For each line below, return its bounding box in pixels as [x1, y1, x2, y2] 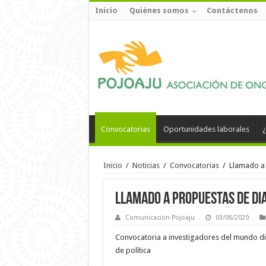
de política [115, 246, 151, 255]
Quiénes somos [129, 6, 189, 15]
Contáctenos [206, 6, 258, 15]
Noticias [132, 161, 160, 170]
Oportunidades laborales [163, 125, 249, 134]
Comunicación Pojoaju [125, 214, 195, 221]
